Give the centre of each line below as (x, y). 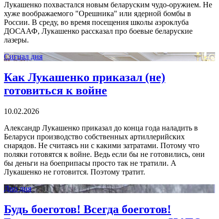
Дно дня (18, 188)
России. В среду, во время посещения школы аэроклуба (96, 22)
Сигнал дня (23, 57)
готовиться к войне (55, 91)
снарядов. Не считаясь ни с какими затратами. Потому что (102, 145)
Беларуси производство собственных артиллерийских (94, 136)
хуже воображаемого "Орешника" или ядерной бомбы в (98, 14)
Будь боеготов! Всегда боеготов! (88, 209)
